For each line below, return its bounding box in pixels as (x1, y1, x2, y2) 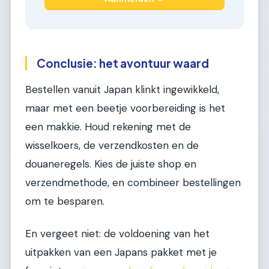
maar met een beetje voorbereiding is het (25, 101, 225, 115)
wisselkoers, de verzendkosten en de (25, 139, 199, 153)
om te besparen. (25, 195, 104, 208)
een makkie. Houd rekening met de (25, 120, 191, 134)
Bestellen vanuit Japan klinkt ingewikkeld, (25, 83, 219, 97)
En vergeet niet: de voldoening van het (25, 226, 210, 240)
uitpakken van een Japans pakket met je (25, 245, 217, 259)
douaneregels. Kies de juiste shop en (25, 157, 196, 171)
